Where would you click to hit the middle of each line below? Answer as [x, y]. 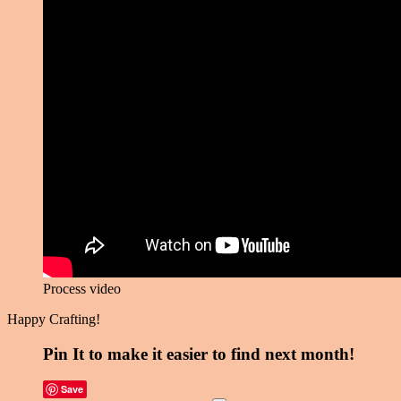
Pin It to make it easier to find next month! [199, 354]
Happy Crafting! [54, 319]
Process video [82, 288]
